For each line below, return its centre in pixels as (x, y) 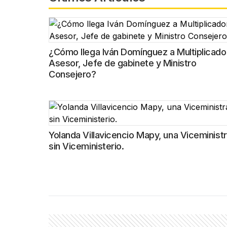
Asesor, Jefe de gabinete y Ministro (123, 63)
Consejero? (72, 74)
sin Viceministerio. (86, 146)
